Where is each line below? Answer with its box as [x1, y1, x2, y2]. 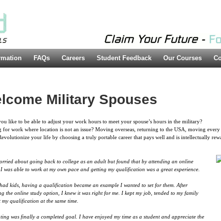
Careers [61, 55, 85, 62]
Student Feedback [96, 55, 151, 62]
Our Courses [163, 55, 202, 62]
